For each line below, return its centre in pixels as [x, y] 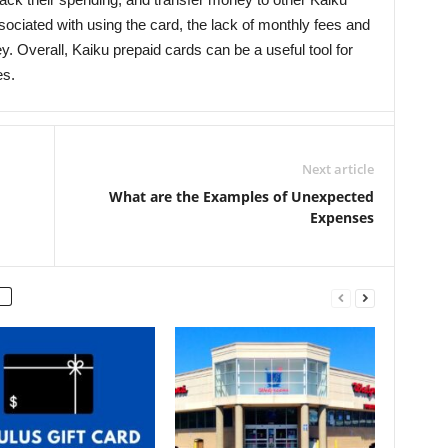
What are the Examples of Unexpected [241, 196]
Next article [337, 169]
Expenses [341, 217]
